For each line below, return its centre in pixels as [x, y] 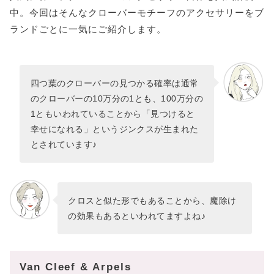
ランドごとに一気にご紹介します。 [88, 29]
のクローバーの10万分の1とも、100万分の [117, 98]
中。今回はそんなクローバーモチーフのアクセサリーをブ [137, 13]
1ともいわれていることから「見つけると [113, 113]
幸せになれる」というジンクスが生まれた [114, 129]
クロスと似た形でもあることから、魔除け [152, 200]
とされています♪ [64, 144]
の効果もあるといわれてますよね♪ [137, 216]
